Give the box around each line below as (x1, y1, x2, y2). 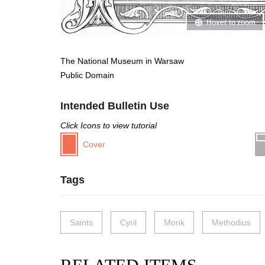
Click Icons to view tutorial (60, 120, 157, 130)
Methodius (212, 217, 251, 227)
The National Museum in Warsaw (60, 56, 184, 66)
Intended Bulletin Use (60, 99, 169, 112)
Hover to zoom (206, 16, 256, 27)
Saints (70, 217, 93, 227)
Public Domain (60, 70, 114, 80)
